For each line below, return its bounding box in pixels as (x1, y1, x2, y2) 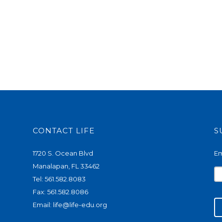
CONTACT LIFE (32, 125, 95, 135)
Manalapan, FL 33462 (32, 162, 100, 170)
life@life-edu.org (53, 200, 107, 209)
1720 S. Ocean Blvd (32, 149, 93, 157)
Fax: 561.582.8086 (32, 187, 88, 196)
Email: (32, 200, 53, 209)
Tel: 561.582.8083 (32, 174, 86, 183)
